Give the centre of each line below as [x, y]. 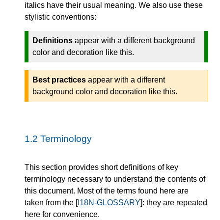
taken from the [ [51, 203]
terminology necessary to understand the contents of [115, 179]
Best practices [59, 80]
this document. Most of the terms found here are [107, 191]
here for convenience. [62, 215]
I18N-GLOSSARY [109, 203]
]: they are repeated [174, 203]
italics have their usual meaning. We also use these [114, 5]
